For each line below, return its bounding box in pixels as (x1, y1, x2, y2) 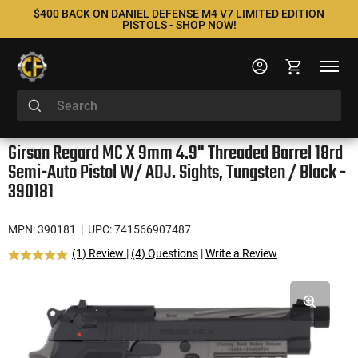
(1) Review (72, 247, 126, 260)
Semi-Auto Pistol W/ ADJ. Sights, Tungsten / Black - (8, 158, 346, 188)
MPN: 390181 (8, 223, 76, 236)
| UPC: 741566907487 (78, 223, 191, 236)
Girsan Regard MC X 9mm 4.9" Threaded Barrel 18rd (8, 139, 343, 169)
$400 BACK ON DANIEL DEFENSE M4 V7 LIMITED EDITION (34, 7, 324, 20)
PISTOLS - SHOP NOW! (121, 18, 237, 31)
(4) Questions (131, 247, 198, 260)
